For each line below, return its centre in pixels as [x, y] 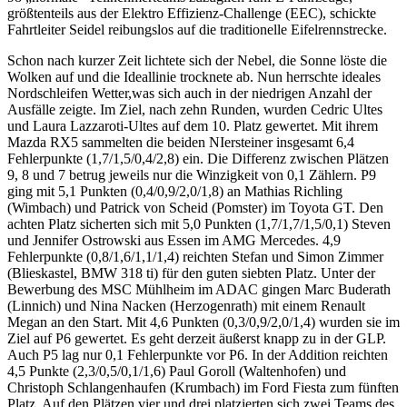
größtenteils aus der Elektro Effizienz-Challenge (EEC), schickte [192, 13]
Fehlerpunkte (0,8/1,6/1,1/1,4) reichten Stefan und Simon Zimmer [195, 256]
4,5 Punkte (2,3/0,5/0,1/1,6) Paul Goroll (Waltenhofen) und [177, 371]
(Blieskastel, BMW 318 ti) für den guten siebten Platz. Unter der [191, 273]
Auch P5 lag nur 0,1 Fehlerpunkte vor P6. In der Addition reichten [198, 354]
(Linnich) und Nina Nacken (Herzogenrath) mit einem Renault [186, 305]
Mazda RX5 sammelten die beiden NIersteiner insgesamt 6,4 [181, 142]
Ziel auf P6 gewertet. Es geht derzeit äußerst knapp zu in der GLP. [197, 338]
